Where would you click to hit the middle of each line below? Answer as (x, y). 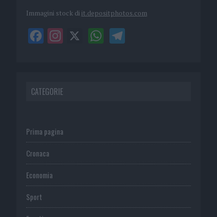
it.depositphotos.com (114, 13)
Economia (39, 175)
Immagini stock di (54, 13)
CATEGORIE (47, 92)
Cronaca (38, 153)
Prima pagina (45, 132)
